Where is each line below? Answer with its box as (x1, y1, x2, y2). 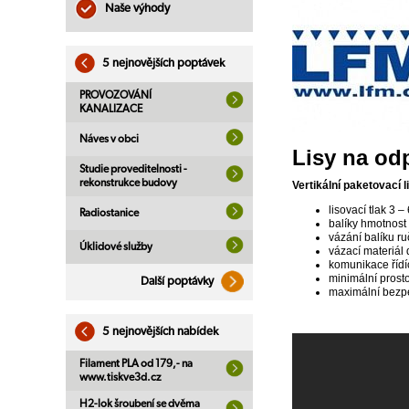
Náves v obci (79, 133, 139, 144)
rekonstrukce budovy (79, 177, 177, 188)
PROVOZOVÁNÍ (79, 89, 152, 100)
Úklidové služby (79, 241, 152, 252)
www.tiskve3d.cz (79, 372, 161, 383)
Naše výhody (102, 3, 170, 15)
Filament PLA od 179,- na (79, 358, 193, 369)
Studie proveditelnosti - (79, 163, 187, 174)
